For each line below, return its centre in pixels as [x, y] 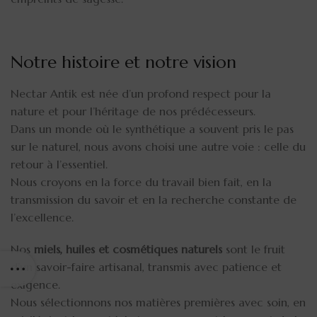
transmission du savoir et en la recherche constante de [154, 199]
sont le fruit [254, 249]
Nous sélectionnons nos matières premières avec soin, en [158, 302]
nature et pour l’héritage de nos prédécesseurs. [133, 111]
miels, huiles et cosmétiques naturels [128, 249]
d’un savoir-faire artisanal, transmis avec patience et [146, 266]
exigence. [35, 284]
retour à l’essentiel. [59, 164]
